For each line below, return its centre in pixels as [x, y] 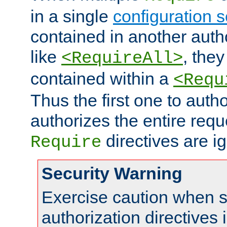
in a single [72, 16]
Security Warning [112, 174]
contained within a [102, 79]
